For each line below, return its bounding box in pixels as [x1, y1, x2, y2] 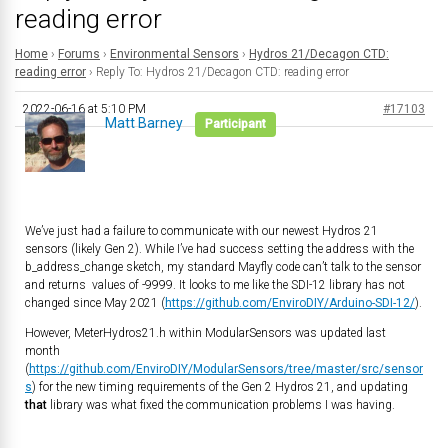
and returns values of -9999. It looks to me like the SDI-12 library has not [25, 278, 405, 292]
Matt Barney [105, 115, 183, 131]
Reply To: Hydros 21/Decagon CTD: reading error [96, 65, 349, 79]
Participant [205, 117, 266, 131]
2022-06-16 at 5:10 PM [23, 102, 146, 116]
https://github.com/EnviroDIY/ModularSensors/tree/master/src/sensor [29, 362, 423, 376]
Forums [58, 47, 100, 61]
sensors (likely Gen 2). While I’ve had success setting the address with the [25, 242, 414, 256]
